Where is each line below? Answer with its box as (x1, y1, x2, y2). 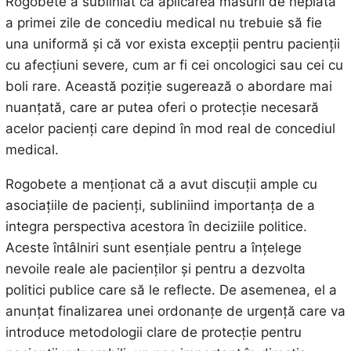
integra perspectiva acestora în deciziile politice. (5, 218, 307, 234)
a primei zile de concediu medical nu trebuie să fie (5, 14, 322, 31)
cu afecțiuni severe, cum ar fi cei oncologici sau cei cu (5, 56, 343, 73)
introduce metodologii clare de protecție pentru (5, 324, 302, 340)
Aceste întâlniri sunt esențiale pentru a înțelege (5, 239, 302, 255)
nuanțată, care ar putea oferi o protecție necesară (5, 99, 319, 115)
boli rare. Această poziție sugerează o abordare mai (5, 78, 332, 94)
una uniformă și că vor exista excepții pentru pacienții (5, 35, 340, 52)
